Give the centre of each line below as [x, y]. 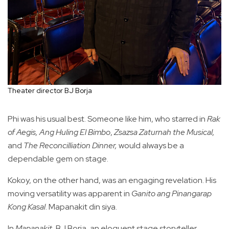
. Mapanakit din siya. [81, 207]
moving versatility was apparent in [70, 194]
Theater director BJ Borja [50, 91]
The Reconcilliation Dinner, [70, 146]
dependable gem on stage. [58, 159]
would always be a [151, 146]
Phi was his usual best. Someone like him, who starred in [107, 119]
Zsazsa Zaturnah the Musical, [164, 132]
